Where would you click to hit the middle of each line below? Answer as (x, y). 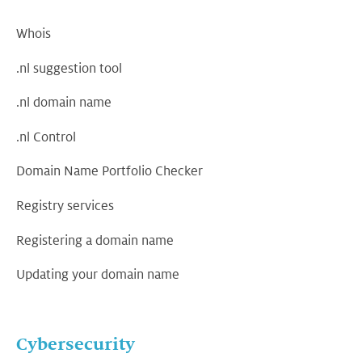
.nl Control (46, 138)
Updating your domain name (98, 275)
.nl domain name (64, 103)
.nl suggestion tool (69, 68)
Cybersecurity (76, 345)
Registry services (65, 206)
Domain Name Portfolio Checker (109, 172)
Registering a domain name (95, 240)
